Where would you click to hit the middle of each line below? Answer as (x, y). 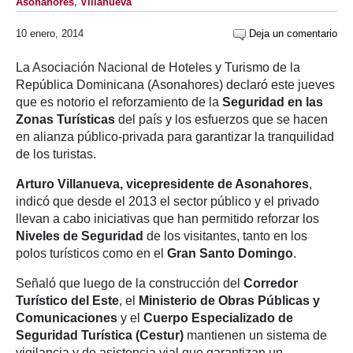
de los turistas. (56, 154)
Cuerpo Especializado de (217, 318)
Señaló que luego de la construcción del (130, 283)
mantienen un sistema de (257, 335)
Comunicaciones (68, 318)
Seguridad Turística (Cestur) (101, 335)
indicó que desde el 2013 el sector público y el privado (167, 201)
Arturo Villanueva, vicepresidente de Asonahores (162, 184)
